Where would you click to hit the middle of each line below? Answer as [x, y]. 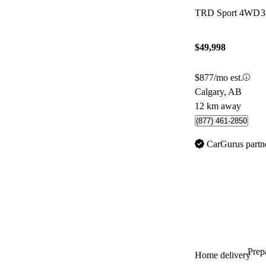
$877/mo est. [219, 77]
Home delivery [223, 255]
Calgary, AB [218, 91]
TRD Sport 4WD [227, 13]
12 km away [218, 106]
